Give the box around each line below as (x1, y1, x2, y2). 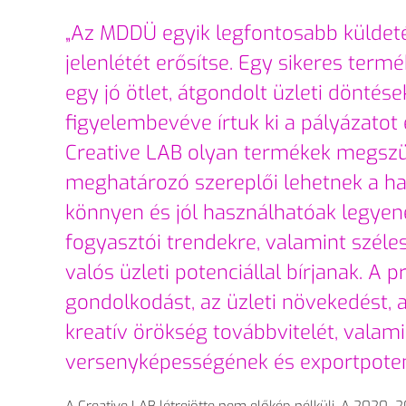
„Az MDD (65, 20, 143, 47)
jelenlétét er (65, 50, 175, 77)
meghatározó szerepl (65, 169, 262, 197)
